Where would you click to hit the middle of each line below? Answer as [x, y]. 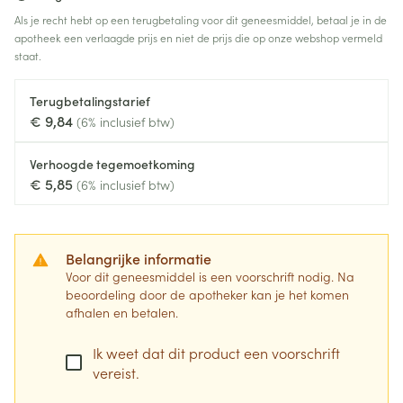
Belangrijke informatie [139, 258]
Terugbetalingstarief [90, 101]
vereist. [116, 372]
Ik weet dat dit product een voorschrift [216, 353]
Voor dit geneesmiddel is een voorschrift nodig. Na [210, 276]
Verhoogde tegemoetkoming [112, 164]
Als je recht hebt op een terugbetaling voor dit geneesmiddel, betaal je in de [201, 19]
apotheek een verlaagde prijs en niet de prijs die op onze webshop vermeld [198, 37]
